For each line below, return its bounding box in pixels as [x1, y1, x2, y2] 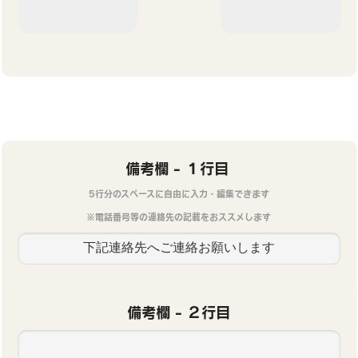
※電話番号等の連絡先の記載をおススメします [86, 211, 272, 223]
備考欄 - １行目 [125, 159, 229, 178]
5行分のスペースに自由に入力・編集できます [88, 188, 269, 200]
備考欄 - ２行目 [127, 303, 231, 322]
